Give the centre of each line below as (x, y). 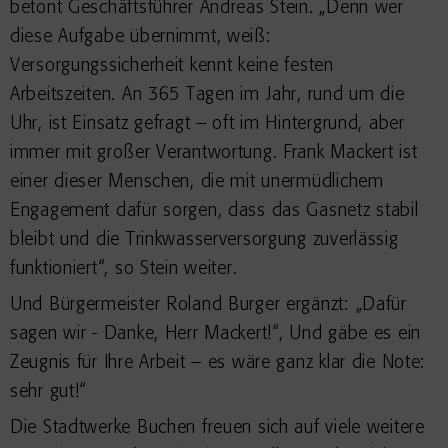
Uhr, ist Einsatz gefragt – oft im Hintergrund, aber (207, 124)
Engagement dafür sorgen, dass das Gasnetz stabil (214, 211)
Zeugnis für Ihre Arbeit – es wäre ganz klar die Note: (218, 363)
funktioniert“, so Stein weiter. (124, 269)
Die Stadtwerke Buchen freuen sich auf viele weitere (217, 428)
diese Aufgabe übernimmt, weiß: (141, 37)
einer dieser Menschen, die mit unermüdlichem (197, 182)
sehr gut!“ (48, 392)
